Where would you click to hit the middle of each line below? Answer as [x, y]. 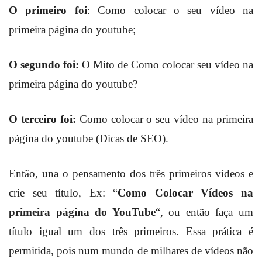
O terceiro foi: [42, 119]
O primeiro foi [48, 11]
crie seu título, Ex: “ [63, 193]
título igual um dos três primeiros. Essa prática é [131, 232]
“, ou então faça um [204, 212]
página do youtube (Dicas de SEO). [89, 139]
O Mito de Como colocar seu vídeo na [166, 65]
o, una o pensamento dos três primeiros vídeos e [141, 174]
